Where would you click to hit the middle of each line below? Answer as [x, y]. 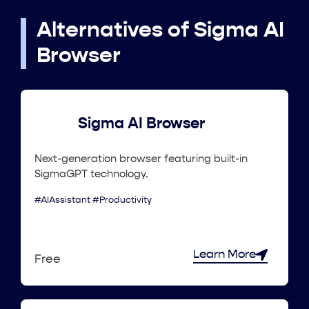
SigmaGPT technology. [91, 174]
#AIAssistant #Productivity [93, 200]
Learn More [224, 255]
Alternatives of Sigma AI [160, 30]
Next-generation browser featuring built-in [141, 159]
